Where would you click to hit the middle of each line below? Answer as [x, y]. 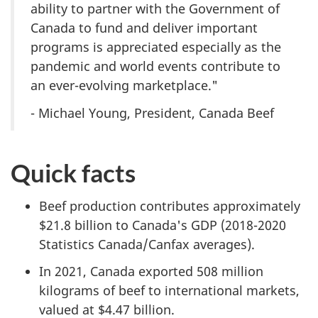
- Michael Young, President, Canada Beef [152, 113]
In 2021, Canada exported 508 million [151, 272]
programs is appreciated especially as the [156, 47]
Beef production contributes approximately [170, 205]
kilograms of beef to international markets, [169, 291]
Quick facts [73, 173]
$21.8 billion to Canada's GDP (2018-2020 [163, 225]
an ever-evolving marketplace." [124, 86]
